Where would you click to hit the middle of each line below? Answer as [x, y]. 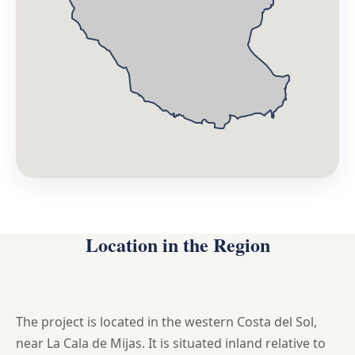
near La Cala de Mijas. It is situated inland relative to [171, 344]
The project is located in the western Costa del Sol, [166, 322]
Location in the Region [177, 245]
